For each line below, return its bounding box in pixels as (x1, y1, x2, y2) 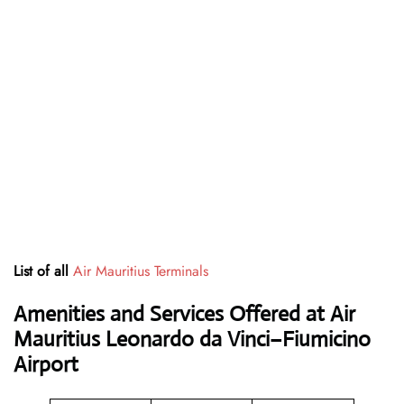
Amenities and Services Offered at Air (14, 300, 355, 328)
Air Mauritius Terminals (73, 261, 208, 282)
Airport (14, 351, 78, 379)
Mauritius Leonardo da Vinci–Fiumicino (14, 326, 371, 353)
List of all (14, 261, 73, 282)
